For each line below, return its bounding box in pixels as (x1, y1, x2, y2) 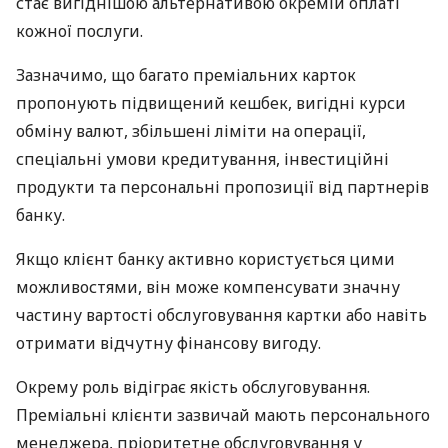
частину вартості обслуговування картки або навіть (16, 303, 427, 326)
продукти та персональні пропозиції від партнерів (16, 175, 429, 198)
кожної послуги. (16, 19, 143, 42)
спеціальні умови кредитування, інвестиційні (16, 147, 389, 170)
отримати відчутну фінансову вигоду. (16, 331, 321, 354)
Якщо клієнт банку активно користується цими (16, 247, 395, 270)
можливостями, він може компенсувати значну (16, 275, 400, 298)
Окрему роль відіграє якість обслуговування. (16, 375, 370, 398)
